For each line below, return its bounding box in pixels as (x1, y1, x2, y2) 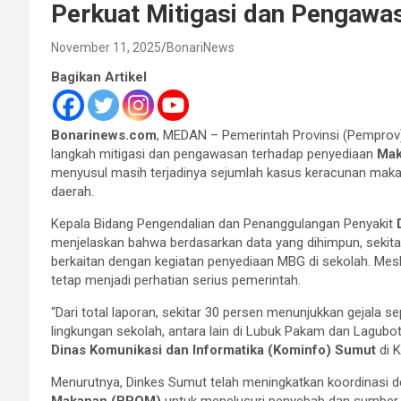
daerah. (51, 183, 94, 200)
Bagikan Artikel (51, 68, 147, 85)
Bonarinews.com (51, 126, 157, 143)
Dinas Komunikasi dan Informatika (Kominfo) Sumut (51, 341, 376, 358)
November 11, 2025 (51, 39, 161, 55)
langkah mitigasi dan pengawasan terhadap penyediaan (51, 145, 377, 162)
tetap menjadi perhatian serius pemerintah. (51, 271, 301, 288)
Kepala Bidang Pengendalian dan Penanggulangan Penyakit (51, 215, 397, 232)
